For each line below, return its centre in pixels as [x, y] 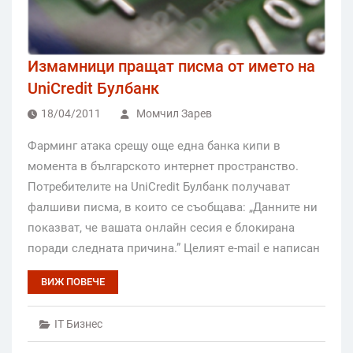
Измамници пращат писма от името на [171, 67]
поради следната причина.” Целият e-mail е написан [174, 249]
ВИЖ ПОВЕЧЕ [73, 282]
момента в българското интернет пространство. [163, 167]
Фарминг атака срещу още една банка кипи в [154, 146]
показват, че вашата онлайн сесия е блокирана [161, 228]
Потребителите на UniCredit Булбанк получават [159, 187]
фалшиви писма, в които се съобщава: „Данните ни [173, 208]
